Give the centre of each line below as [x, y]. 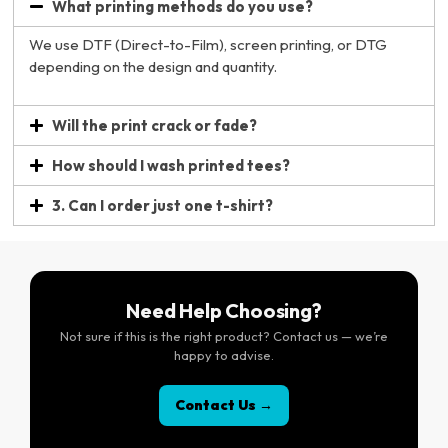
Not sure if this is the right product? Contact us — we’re [224, 335]
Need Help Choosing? [224, 310]
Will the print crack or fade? [154, 125]
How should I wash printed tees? [171, 165]
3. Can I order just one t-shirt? [162, 205]
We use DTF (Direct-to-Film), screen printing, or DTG [208, 45]
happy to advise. [224, 354]
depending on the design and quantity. [153, 67]
